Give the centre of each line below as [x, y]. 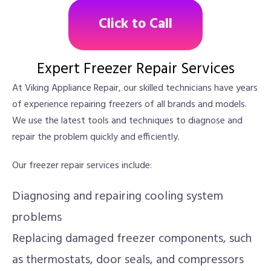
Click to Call [135, 24]
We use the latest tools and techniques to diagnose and [127, 121]
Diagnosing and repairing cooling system [118, 197]
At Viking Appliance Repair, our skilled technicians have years [135, 88]
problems [37, 218]
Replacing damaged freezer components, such [132, 239]
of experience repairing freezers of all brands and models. [129, 105]
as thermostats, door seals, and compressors [128, 260]
